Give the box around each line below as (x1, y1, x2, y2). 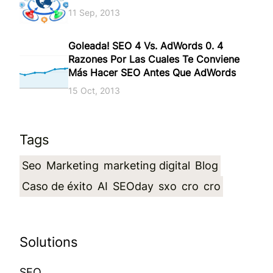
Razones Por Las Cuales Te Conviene (68, 53, 239, 66)
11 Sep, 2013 (68, 7, 120, 18)
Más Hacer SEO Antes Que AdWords (68, 66, 236, 79)
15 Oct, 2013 (68, 85, 120, 96)
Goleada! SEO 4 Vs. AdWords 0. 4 (68, 40, 223, 52)
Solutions (19, 233, 78, 250)
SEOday (113, 179, 154, 193)
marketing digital (104, 158, 190, 172)
